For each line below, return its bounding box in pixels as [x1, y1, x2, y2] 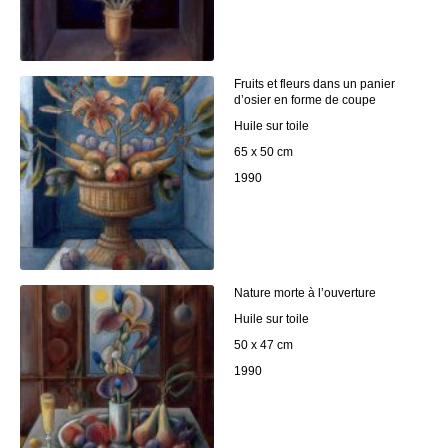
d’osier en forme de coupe [234, 93, 376, 108]
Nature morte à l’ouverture [234, 286, 376, 301]
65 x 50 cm [234, 145, 293, 160]
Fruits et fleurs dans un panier [234, 77, 395, 92]
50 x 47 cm [234, 338, 293, 353]
